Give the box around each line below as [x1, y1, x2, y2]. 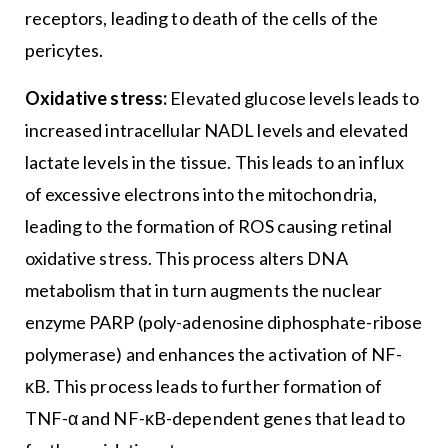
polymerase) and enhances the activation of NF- [24, 343, 403, 366]
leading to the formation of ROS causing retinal [24, 215, 393, 238]
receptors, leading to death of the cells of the [24, 7, 379, 30]
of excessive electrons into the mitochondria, [24, 183, 378, 206]
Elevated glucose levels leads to [167, 87, 420, 110]
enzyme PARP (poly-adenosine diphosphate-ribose [24, 311, 423, 334]
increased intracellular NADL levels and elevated [24, 119, 409, 142]
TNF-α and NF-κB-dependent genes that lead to [24, 407, 405, 430]
